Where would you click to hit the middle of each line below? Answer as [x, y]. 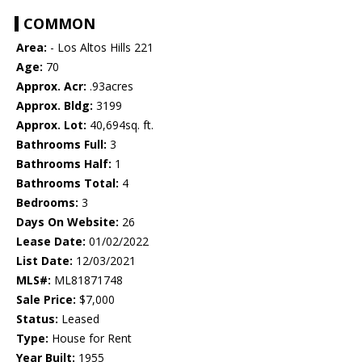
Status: [37, 319]
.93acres [110, 86]
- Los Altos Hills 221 [100, 48]
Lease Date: [51, 242]
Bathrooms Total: [67, 183]
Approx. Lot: [51, 125]
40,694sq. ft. [120, 125]
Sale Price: [46, 300]
